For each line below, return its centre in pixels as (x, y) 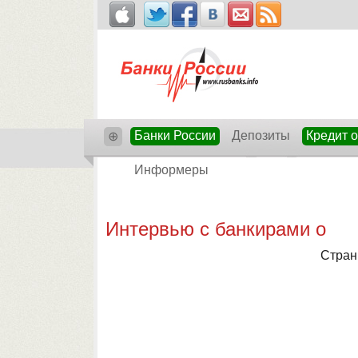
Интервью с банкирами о (215, 229)
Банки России (175, 135)
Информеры (171, 170)
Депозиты (261, 135)
